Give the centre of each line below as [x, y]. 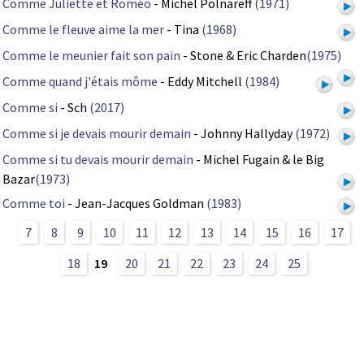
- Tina [183, 30]
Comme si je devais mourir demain [97, 134]
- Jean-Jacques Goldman [136, 204]
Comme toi [34, 204]
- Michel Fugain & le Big [259, 160]
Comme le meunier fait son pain [91, 56]
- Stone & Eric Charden [243, 56]
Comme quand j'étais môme [80, 82]
